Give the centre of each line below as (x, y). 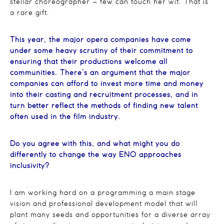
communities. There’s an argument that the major (100, 73)
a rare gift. (30, 13)
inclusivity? (30, 166)
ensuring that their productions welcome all (89, 62)
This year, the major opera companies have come (100, 40)
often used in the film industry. (65, 117)
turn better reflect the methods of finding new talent (104, 106)
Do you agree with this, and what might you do (95, 144)
